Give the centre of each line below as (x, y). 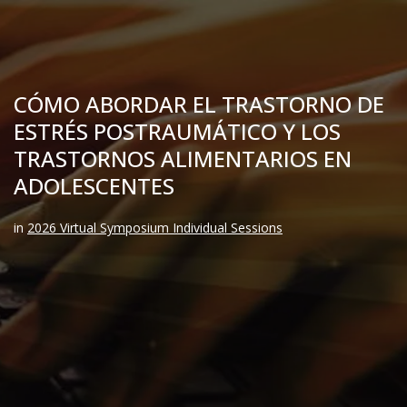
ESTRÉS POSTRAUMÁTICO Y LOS (177, 131)
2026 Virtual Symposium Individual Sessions (155, 228)
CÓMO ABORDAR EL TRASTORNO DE (199, 104)
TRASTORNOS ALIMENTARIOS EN (183, 159)
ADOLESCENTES (94, 186)
